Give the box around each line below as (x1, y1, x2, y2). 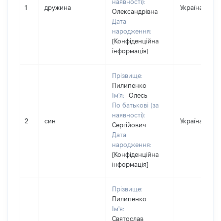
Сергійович (112, 121, 146, 128)
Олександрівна (112, 8, 158, 15)
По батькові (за (112, 102, 159, 109)
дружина (44, 4, 71, 11)
